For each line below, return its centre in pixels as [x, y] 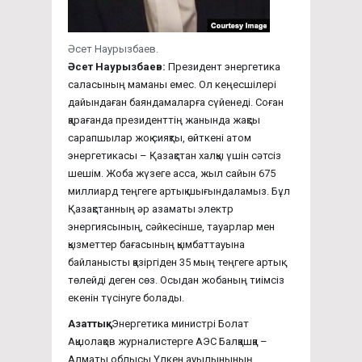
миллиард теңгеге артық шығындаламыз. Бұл [179, 191]
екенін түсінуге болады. [126, 297]
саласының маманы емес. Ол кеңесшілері [172, 84]
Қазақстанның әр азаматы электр [151, 208]
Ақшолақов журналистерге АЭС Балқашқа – [168, 341]
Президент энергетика [224, 66]
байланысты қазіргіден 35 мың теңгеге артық [175, 262]
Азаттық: [88, 323]
